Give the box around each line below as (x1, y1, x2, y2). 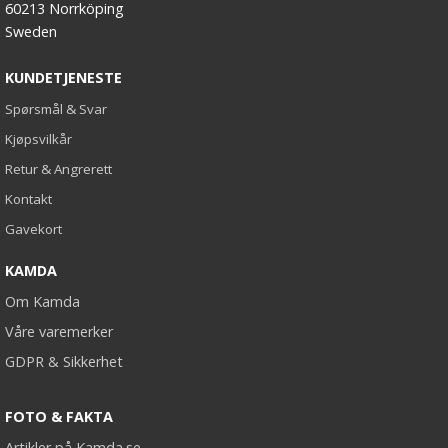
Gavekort (5, 220, 62, 239)
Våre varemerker (5, 322, 113, 342)
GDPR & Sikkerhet (5, 352, 123, 372)
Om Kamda (5, 292, 80, 312)
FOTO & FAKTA (5, 407, 113, 427)
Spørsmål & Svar (5, 100, 107, 119)
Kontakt (5, 190, 52, 209)
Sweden (5, 22, 57, 42)
